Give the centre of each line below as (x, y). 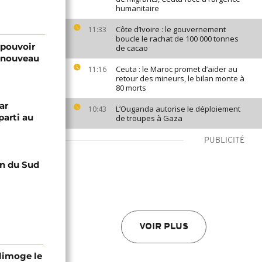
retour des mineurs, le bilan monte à (180, 78)
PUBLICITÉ (224, 141)
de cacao (132, 48)
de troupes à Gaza (149, 118)
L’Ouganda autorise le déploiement (178, 109)
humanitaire (137, 8)
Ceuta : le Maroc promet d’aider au (177, 69)
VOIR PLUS (164, 227)
